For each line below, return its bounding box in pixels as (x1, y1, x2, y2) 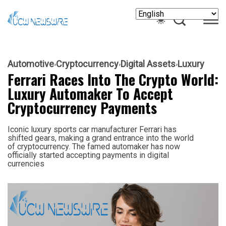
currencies (8, 158, 44, 168)
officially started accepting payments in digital (8, 150, 169, 160)
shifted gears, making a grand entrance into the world (8, 133, 194, 143)
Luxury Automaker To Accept (8, 83, 173, 104)
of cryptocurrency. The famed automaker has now (8, 141, 180, 151)
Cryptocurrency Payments (8, 97, 157, 118)
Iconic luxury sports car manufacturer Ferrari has (8, 124, 177, 134)
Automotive (8, 58, 54, 69)
